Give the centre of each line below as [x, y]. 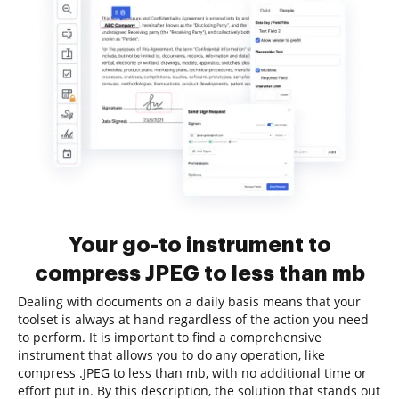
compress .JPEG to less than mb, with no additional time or [192, 373]
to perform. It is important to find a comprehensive [170, 337]
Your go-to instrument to [199, 245]
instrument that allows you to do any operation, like [171, 355]
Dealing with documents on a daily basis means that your [189, 301]
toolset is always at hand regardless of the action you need [193, 319]
